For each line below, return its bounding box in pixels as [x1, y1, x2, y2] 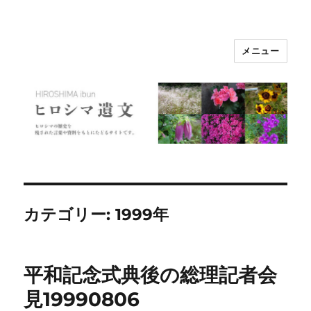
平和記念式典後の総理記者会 [24, 263, 278, 287]
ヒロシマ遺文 [24, 51, 123, 71]
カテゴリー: [24, 205, 116, 225]
